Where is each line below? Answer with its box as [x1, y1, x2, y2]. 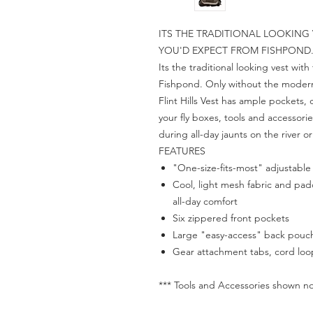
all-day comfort [173, 195, 238, 208]
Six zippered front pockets [173, 212, 289, 225]
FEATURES [159, 145, 205, 158]
